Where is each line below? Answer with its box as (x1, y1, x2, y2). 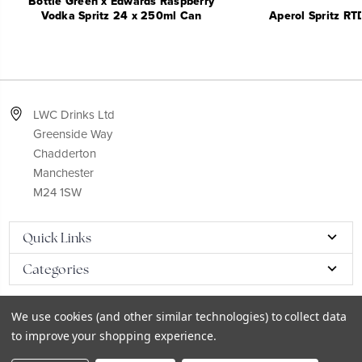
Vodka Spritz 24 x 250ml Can (40, 9, 202, 23)
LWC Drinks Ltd (33, 107, 115, 123)
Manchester (33, 166, 94, 181)
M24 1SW (33, 185, 82, 200)
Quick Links (23, 229, 91, 246)
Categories (23, 261, 90, 278)
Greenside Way (33, 127, 112, 142)
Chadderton (33, 146, 96, 162)
